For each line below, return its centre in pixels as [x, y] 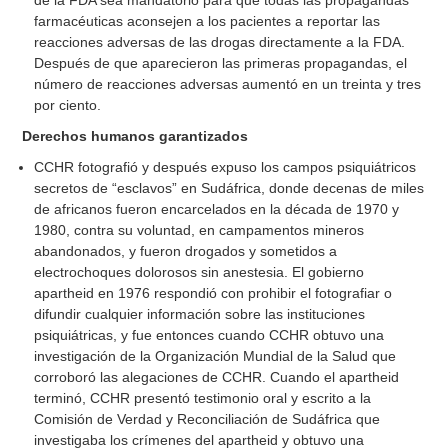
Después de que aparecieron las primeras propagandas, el [221, 63]
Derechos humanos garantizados [135, 136]
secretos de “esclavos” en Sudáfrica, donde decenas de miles [229, 188]
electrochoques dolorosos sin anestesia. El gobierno [199, 272]
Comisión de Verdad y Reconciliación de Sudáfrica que [207, 419]
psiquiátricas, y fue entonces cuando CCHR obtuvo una [209, 335]
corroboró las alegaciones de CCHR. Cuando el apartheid [217, 377]
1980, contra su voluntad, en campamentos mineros [199, 230]
